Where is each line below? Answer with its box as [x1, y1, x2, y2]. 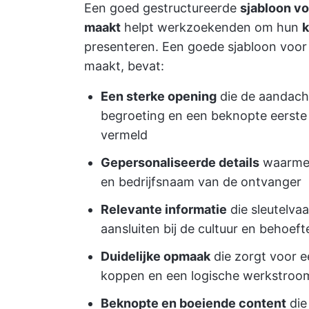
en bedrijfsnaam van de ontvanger [101, 175, 301, 189]
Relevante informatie [101, 202, 227, 217]
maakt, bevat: [84, 59, 164, 73]
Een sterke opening [101, 89, 217, 103]
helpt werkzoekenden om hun [121, 20, 302, 34]
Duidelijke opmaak [101, 249, 210, 263]
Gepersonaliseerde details [101, 155, 259, 170]
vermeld [101, 128, 148, 142]
